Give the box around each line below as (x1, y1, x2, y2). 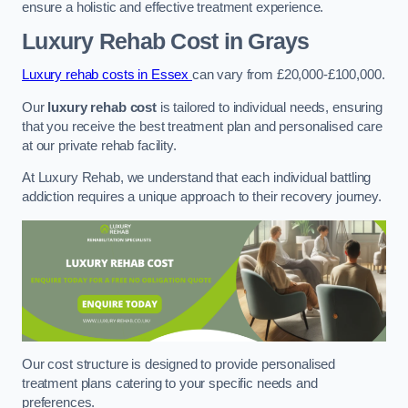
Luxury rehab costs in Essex (22, 67, 192, 83)
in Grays (218, 28, 310, 54)
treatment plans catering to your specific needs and (22, 375, 318, 391)
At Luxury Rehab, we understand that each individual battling (22, 170, 372, 186)
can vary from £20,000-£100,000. (191, 67, 385, 83)
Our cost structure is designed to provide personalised (22, 356, 336, 372)
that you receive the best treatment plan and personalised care (22, 118, 382, 134)
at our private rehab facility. (22, 138, 177, 153)
